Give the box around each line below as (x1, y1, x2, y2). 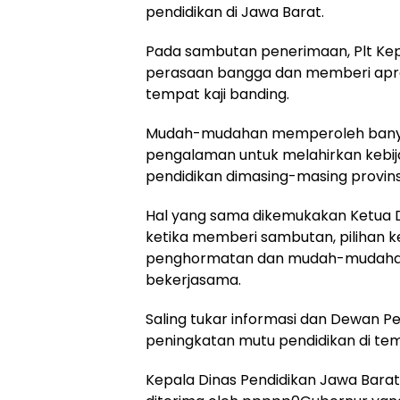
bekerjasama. (146, 270, 241, 291)
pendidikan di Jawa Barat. (146, 2, 324, 23)
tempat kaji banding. (146, 84, 289, 105)
